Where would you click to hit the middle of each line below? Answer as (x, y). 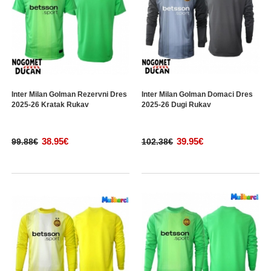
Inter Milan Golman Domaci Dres (197, 94)
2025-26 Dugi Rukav (176, 105)
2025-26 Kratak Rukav (50, 105)
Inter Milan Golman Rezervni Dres (69, 94)
